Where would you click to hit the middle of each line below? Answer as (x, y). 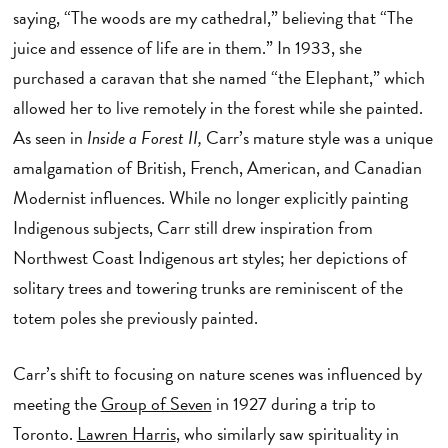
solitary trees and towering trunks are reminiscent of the (207, 287)
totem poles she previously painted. (139, 317)
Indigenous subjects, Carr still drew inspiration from (192, 227)
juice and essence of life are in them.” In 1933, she (187, 47)
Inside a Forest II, (146, 137)
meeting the (56, 404)
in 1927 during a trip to (293, 404)
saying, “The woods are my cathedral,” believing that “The (212, 17)
